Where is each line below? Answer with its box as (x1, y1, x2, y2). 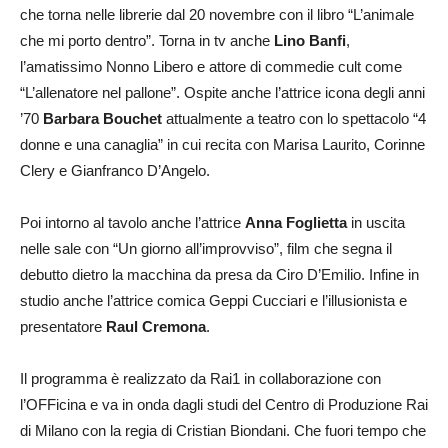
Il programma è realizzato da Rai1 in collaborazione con (20, 369, 381, 387)
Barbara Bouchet (43, 109, 162, 127)
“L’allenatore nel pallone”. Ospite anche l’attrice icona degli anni (20, 83, 425, 101)
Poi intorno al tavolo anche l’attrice (20, 213, 245, 231)
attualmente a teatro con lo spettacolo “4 (162, 109, 426, 127)
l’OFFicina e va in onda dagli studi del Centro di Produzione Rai (20, 395, 428, 413)
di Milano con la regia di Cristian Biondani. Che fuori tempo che (20, 421, 426, 439)
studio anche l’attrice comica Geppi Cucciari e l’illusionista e (20, 291, 407, 309)
